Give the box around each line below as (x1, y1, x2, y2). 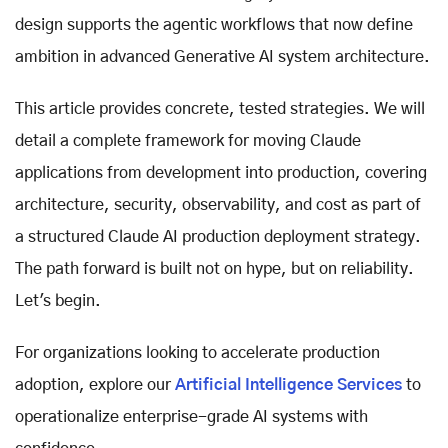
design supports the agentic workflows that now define (15, 16, 413, 33)
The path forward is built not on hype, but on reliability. (15, 260, 414, 277)
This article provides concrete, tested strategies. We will (15, 100, 425, 117)
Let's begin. (15, 292, 105, 309)
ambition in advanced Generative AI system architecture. (15, 48, 430, 65)
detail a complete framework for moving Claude (15, 132, 361, 149)
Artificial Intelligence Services (175, 376, 402, 393)
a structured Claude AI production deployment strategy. (15, 228, 421, 245)
